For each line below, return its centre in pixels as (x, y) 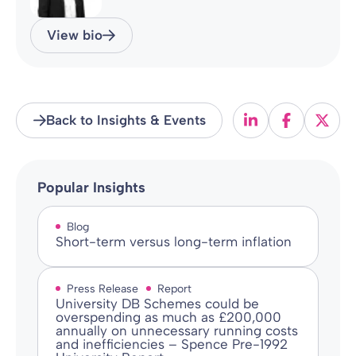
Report (174, 288)
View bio (74, 35)
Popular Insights (91, 188)
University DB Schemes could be (157, 303)
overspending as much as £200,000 (168, 317)
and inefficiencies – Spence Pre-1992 (171, 344)
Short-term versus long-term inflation (173, 242)
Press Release (102, 288)
